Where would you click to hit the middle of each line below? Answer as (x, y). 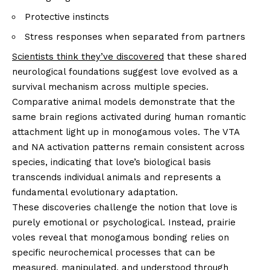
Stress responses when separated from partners (135, 37)
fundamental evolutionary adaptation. (95, 193)
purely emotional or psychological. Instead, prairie (124, 223)
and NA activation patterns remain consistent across (128, 147)
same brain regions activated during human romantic (129, 117)
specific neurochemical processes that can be (114, 253)
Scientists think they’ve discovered (88, 57)
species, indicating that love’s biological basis (111, 162)
